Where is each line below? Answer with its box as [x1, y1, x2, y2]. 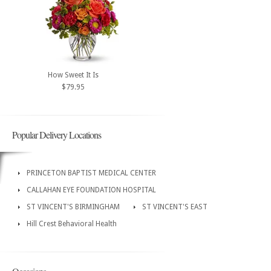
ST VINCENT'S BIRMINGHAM [27, 203, 120, 212]
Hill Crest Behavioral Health [27, 220, 117, 229]
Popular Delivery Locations [12, 128, 101, 142]
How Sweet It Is [47, 71, 99, 80]
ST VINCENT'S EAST [142, 203, 207, 212]
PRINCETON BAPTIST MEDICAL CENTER [27, 169, 156, 178]
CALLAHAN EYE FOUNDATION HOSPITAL [27, 186, 156, 195]
